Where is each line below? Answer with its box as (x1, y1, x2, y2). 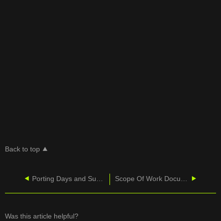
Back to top (5, 145, 40, 153)
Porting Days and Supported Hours (96, 175, 103, 183)
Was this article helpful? (5, 212, 79, 220)
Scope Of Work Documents (180, 175, 187, 183)
